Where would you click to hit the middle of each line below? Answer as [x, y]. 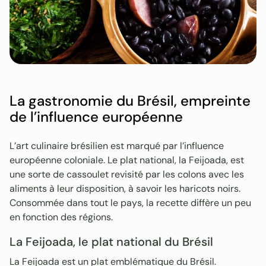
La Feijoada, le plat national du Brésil [111, 241]
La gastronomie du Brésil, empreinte [130, 100]
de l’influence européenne [96, 116]
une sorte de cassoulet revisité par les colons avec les [127, 174]
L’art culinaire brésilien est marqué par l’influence [117, 145]
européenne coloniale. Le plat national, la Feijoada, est [127, 160]
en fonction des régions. [61, 217]
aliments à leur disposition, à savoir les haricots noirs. [125, 188]
